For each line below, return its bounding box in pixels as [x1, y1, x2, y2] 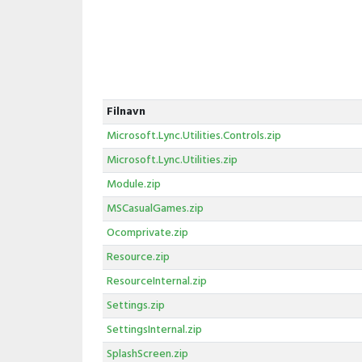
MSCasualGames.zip [106, 200, 204, 218]
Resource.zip [106, 248, 170, 267]
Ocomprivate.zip [106, 224, 188, 242]
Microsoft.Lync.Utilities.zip [106, 151, 238, 170]
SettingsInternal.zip [106, 321, 202, 339]
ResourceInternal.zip [106, 272, 207, 291]
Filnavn [106, 103, 145, 121]
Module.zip [106, 175, 161, 194]
